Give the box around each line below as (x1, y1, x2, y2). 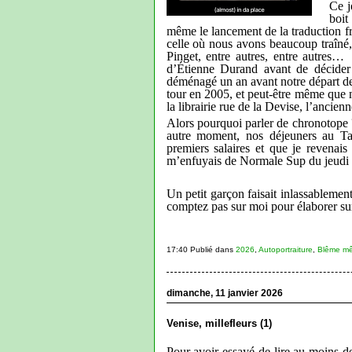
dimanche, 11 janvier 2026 (166, 287, 283, 299)
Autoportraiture (258, 244, 313, 254)
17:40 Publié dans (166, 244, 236, 254)
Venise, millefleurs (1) (166, 317, 272, 329)
